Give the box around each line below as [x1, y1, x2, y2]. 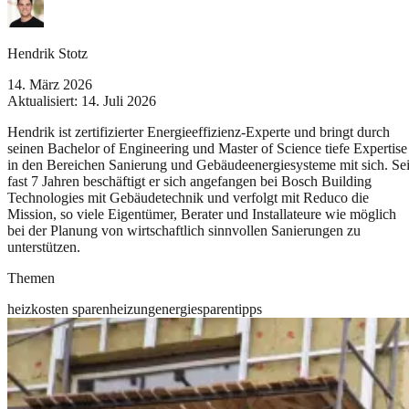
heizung [110, 300, 155, 317]
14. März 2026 [7, 76, 92, 92]
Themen [7, 269, 55, 286]
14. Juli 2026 [81, 92, 156, 109]
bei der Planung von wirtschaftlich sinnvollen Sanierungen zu [7, 222, 361, 238]
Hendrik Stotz [7, 45, 88, 61]
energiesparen [155, 300, 235, 317]
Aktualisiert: [7, 92, 81, 109]
